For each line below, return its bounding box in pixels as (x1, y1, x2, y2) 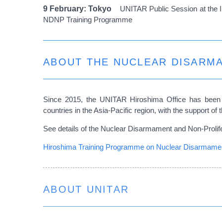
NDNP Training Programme (43, 15, 132, 24)
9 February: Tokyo (43, 4, 120, 13)
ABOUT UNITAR (43, 183, 129, 195)
